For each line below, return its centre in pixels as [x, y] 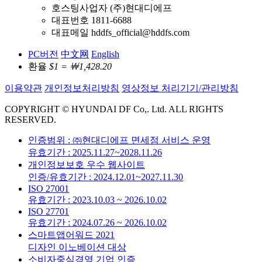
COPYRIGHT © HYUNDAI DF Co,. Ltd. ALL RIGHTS [114, 109]
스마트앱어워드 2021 [71, 235]
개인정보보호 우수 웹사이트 [87, 164]
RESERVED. [30, 119]
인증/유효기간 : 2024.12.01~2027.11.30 [106, 177]
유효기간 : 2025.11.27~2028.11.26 [95, 152]
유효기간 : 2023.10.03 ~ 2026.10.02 [97, 199]
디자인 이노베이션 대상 [77, 247]
